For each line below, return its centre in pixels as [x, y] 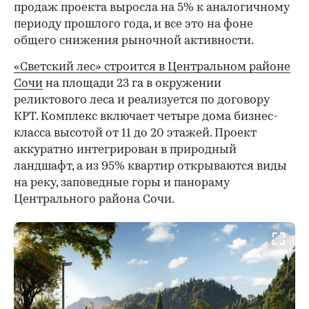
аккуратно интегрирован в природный [125, 150]
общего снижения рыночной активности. [134, 41]
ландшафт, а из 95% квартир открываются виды [150, 166]
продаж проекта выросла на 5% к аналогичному [152, 8]
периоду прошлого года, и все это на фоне [133, 24]
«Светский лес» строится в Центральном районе [152, 67]
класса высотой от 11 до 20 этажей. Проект [135, 133]
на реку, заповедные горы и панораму [122, 183]
